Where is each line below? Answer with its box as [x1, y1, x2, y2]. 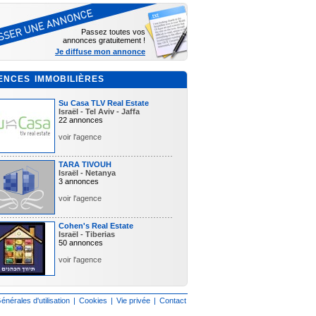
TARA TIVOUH [59, 160, 111, 169]
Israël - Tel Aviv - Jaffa [59, 107, 140, 116]
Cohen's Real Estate [59, 221, 133, 230]
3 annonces [59, 177, 99, 186]
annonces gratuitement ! [63, 36, 145, 44]
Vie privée [116, 296, 150, 305]
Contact [159, 296, 186, 305]
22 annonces [59, 116, 103, 124]
